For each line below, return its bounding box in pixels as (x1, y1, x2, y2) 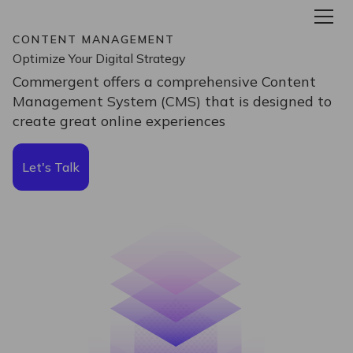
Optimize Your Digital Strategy (13, 50, 186, 66)
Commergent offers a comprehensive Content (13, 72, 316, 91)
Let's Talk (22, 159, 80, 175)
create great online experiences (13, 112, 225, 130)
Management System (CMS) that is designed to (13, 92, 332, 110)
